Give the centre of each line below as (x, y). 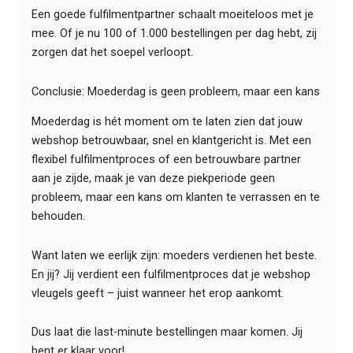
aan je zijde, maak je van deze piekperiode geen (153, 178)
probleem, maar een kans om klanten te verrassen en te (176, 197)
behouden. (58, 216)
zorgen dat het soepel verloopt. (112, 52)
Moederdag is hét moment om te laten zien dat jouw (167, 122)
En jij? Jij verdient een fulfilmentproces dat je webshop (171, 274)
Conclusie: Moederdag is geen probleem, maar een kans (176, 91)
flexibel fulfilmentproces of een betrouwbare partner (166, 160)
